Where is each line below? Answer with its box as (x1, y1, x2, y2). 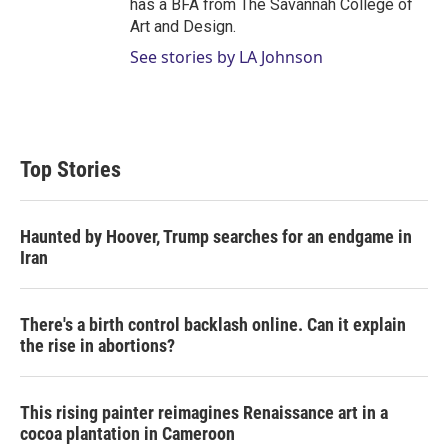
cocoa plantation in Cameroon (20, 422, 235, 444)
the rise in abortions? (20, 334, 175, 356)
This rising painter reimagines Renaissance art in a (20, 401, 388, 423)
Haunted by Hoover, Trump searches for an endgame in (20, 225, 412, 247)
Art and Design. (130, 16, 236, 36)
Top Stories (20, 156, 121, 182)
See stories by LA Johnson (130, 45, 323, 68)
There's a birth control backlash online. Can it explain (20, 313, 406, 335)
